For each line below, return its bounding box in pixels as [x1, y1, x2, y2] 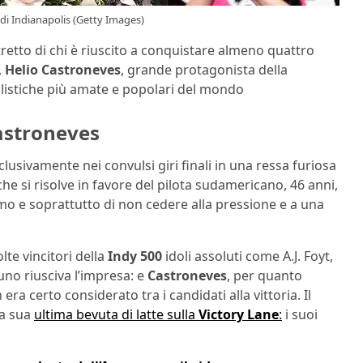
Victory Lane [199, 305, 279, 323]
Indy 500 [108, 246, 165, 265]
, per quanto [227, 266, 302, 284]
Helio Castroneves [5, 61, 121, 79]
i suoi [282, 305, 318, 323]
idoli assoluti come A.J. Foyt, [165, 246, 333, 265]
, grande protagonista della [121, 61, 288, 79]
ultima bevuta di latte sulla [34, 305, 199, 323]
